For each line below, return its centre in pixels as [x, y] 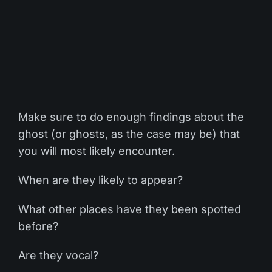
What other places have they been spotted [130, 209]
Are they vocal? [58, 255]
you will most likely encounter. [97, 151]
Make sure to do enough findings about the [131, 117]
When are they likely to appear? [100, 180]
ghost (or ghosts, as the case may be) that [129, 134]
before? [38, 226]
